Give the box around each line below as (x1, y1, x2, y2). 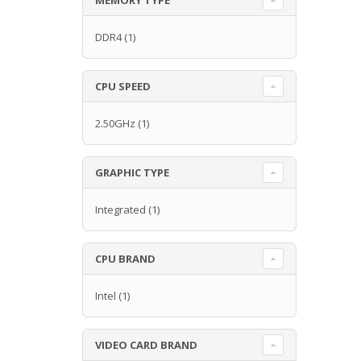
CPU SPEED (95, 78, 151, 93)
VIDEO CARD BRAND (95, 337, 197, 352)
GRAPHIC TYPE (95, 164, 169, 180)
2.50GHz (95, 115, 135, 131)
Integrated (95, 201, 146, 217)
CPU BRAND (95, 251, 156, 266)
